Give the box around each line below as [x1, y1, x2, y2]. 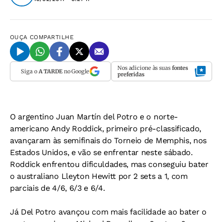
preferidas [117, 71, 145, 78]
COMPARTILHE [30, 34, 74, 41]
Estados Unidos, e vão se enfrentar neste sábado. [10, 148, 193, 157]
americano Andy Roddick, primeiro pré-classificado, [10, 124, 201, 133]
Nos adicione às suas [117, 64, 172, 71]
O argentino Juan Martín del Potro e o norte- [10, 112, 178, 121]
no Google [62, 67, 89, 75]
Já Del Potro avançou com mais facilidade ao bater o [10, 207, 207, 217]
